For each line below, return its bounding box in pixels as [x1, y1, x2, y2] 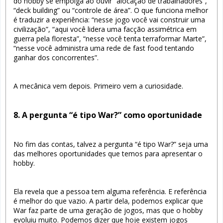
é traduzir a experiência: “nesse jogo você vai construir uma [13, 14, 205, 24]
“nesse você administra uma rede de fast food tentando [13, 43, 194, 53]
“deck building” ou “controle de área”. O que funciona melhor [13, 5, 208, 15]
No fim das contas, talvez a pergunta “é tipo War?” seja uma [13, 139, 208, 149]
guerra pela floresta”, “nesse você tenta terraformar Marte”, [13, 33, 207, 43]
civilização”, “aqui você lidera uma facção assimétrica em [13, 24, 197, 34]
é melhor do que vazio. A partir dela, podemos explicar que [13, 196, 203, 206]
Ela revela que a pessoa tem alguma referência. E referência [13, 186, 207, 196]
